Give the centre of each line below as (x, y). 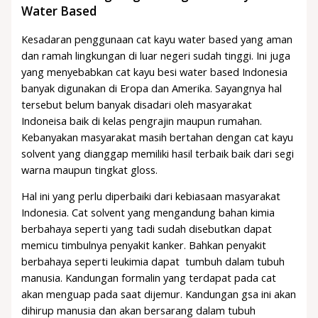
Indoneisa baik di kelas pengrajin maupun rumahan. (142, 120)
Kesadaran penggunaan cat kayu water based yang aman (157, 39)
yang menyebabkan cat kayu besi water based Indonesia (155, 71)
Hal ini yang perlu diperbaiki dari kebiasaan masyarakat (151, 196)
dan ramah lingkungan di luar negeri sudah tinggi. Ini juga (156, 55)
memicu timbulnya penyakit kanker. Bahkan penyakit (144, 245)
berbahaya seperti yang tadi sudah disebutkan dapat (147, 229)
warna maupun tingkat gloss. (90, 169)
